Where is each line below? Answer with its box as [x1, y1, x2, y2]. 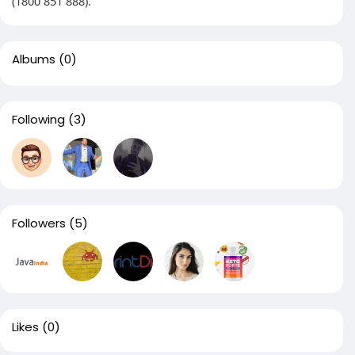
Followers [12, 215, 66, 231]
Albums [12, 51, 55, 67]
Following [12, 111, 65, 128]
